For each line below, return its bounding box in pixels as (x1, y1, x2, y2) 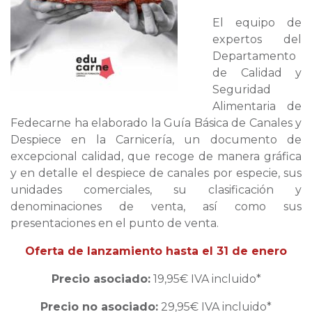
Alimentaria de (212, 100, 302, 114)
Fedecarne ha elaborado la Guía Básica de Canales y (10, 116, 302, 130)
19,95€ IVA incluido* (150, 272, 261, 286)
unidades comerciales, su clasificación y (10, 183, 302, 197)
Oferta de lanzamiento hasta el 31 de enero (25, 244, 287, 258)
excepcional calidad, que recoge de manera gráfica (10, 150, 302, 164)
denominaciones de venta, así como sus (10, 200, 302, 214)
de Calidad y (212, 66, 302, 80)
